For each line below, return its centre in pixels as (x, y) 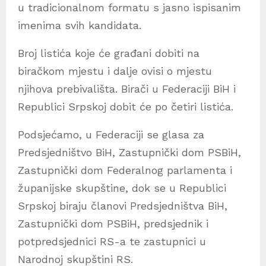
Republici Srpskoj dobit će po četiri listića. (126, 107)
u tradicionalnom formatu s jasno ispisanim (129, 8)
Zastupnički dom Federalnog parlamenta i (125, 170)
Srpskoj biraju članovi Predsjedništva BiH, (123, 206)
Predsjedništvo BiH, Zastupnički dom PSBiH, (129, 153)
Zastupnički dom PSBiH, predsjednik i (113, 224)
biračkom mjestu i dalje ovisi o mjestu (115, 71)
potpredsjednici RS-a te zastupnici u (112, 242)
